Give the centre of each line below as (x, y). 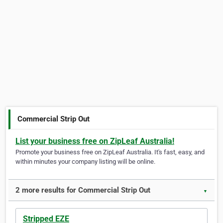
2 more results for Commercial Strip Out (83, 190)
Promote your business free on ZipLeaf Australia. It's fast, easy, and (110, 152)
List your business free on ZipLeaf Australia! (95, 141)
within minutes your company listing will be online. (85, 162)
